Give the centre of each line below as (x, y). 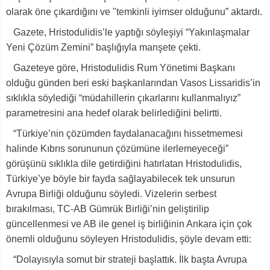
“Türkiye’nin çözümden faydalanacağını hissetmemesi (124, 133)
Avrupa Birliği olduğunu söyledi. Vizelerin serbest (111, 193)
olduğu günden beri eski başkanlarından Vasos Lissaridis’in (133, 83)
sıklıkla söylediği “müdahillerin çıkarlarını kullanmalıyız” (123, 98)
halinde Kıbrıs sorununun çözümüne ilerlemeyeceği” (117, 148)
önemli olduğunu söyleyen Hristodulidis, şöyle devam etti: (129, 239)
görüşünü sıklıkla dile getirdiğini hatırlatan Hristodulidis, (124, 163)
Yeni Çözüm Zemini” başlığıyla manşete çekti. (103, 47)
